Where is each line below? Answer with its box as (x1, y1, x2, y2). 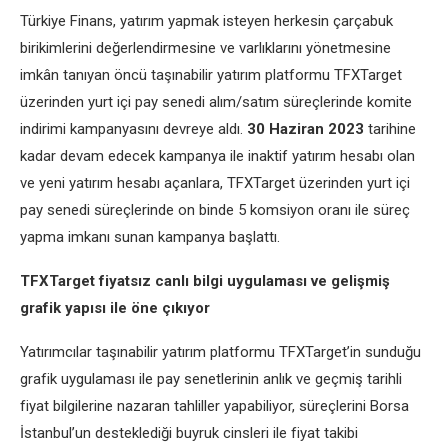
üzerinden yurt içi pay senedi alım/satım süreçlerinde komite (20, 93, 412, 111)
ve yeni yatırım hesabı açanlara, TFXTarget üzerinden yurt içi (20, 174, 410, 192)
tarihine (368, 120, 416, 138)
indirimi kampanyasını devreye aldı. (20, 120, 247, 138)
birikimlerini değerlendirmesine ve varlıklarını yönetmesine (20, 39, 391, 57)
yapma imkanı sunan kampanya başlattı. (20, 228, 284, 246)
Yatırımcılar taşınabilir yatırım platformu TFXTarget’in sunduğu (20, 343, 421, 361)
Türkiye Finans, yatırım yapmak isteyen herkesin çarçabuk (20, 12, 393, 30)
